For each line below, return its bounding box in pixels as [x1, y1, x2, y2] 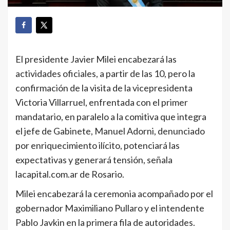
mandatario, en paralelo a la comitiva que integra [15, 111, 206, 123]
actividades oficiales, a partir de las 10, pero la [15, 68, 195, 80]
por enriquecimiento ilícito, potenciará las [15, 140, 180, 151]
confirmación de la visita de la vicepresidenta [15, 82, 193, 94]
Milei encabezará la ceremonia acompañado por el [15, 188, 213, 200]
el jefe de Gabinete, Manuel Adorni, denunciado [15, 125, 205, 137]
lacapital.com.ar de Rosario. [15, 168, 124, 180]
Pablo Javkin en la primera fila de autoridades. [15, 217, 195, 228]
